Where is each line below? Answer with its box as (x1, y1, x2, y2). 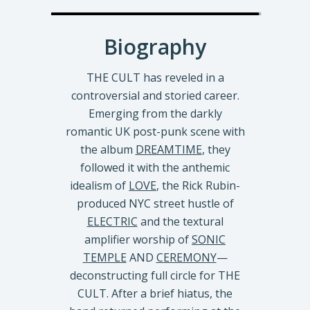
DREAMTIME (135, 142, 202, 157)
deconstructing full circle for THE (70, 268, 240, 283)
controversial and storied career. (71, 88, 239, 103)
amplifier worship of (84, 232, 192, 247)
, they (201, 142, 230, 157)
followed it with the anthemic (80, 160, 230, 175)
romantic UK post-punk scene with (65, 124, 245, 139)
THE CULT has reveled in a (86, 70, 224, 85)
